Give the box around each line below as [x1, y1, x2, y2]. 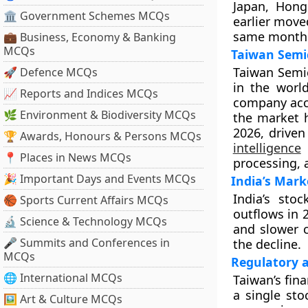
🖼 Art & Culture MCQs [3, 291, 122, 307]
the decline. [232, 236, 301, 252]
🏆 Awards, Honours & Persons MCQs [3, 129, 201, 144]
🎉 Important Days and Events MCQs [3, 171, 196, 186]
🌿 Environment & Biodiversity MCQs [3, 107, 196, 122]
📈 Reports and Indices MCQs [3, 86, 158, 101]
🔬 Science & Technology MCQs [3, 214, 167, 229]
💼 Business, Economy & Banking [3, 30, 176, 45]
